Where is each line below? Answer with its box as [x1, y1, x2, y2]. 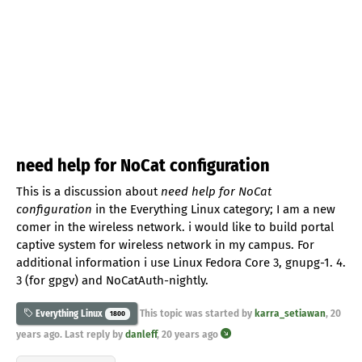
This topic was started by [137, 307, 255, 320]
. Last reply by [60, 327, 125, 340]
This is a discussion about [16, 183, 161, 199]
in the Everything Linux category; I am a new [92, 201, 335, 217]
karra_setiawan [254, 307, 326, 320]
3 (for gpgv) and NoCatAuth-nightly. [16, 272, 208, 288]
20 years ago [162, 327, 218, 340]
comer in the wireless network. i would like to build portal [16, 219, 334, 234]
